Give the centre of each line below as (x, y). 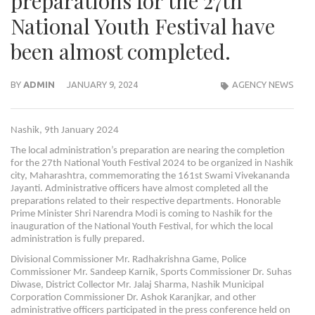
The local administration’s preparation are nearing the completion (148, 150)
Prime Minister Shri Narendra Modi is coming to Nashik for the (141, 214)
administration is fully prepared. (78, 239)
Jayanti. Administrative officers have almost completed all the (139, 188)
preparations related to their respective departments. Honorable (146, 201)
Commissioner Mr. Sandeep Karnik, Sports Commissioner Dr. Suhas (151, 272)
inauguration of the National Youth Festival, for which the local (142, 226)
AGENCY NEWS (263, 85)
